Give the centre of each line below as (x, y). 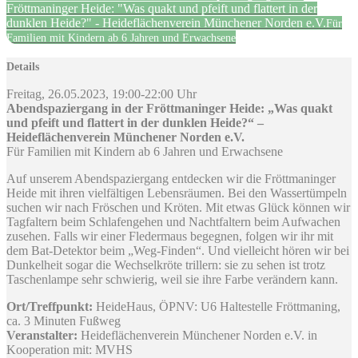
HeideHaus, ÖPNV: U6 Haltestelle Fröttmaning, (217, 306)
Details (23, 66)
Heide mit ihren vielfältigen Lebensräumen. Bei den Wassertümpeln (177, 193)
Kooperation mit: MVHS (70, 349)
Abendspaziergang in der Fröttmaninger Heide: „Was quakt (169, 108)
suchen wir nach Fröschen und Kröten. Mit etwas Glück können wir (178, 207)
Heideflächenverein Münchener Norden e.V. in (197, 335)
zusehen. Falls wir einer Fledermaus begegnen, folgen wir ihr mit (170, 236)
